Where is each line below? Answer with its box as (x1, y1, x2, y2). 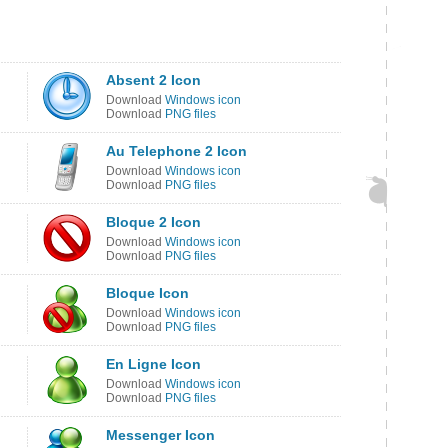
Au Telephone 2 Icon (106, 143, 247, 159)
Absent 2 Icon (106, 72, 201, 88)
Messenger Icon (106, 427, 215, 443)
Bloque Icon (106, 285, 189, 301)
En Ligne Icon (106, 356, 201, 372)
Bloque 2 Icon (106, 214, 201, 230)
